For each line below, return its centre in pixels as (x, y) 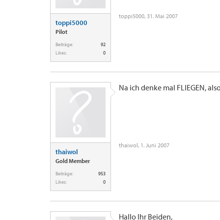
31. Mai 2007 (162, 16)
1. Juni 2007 (155, 145)
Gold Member (73, 161)
